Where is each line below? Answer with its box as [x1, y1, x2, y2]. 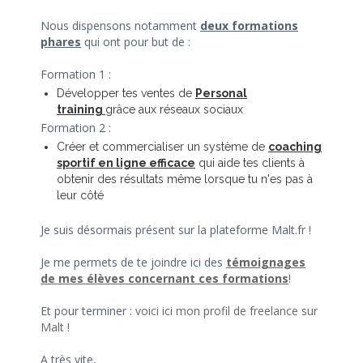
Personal [195, 87, 247, 100]
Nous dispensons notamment [41, 18, 200, 33]
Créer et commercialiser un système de [57, 140, 268, 153]
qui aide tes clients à [195, 156, 305, 169]
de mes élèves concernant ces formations [41, 271, 288, 286]
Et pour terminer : [41, 303, 135, 318]
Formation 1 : [41, 66, 111, 82]
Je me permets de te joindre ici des [41, 254, 226, 270]
